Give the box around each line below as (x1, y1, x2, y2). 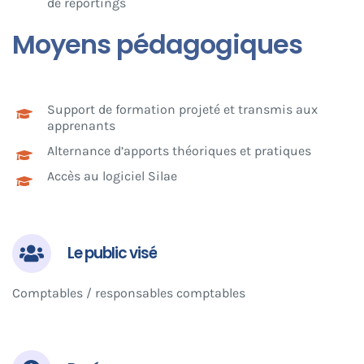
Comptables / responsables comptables (11, 284, 245, 301)
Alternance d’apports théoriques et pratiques (47, 143, 312, 159)
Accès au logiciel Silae (47, 168, 178, 184)
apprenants (47, 117, 116, 133)
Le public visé (67, 241, 157, 264)
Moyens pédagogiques (11, 25, 302, 63)
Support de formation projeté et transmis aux (47, 101, 318, 117)
